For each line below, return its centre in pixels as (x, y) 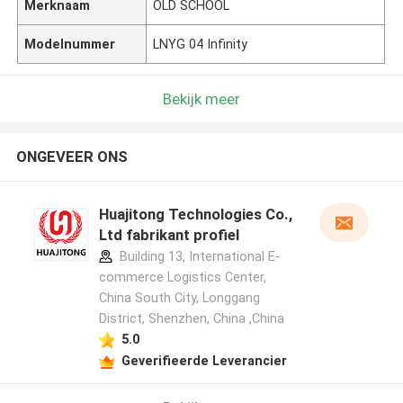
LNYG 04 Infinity (201, 44)
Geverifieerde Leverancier (204, 360)
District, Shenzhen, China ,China (191, 319)
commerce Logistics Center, (182, 278)
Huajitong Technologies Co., (195, 215)
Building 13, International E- (197, 257)
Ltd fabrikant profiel (169, 235)
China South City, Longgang (179, 298)
